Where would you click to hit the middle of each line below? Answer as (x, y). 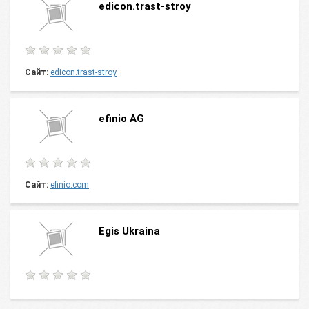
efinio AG (121, 119)
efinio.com (70, 185)
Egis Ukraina (129, 231)
